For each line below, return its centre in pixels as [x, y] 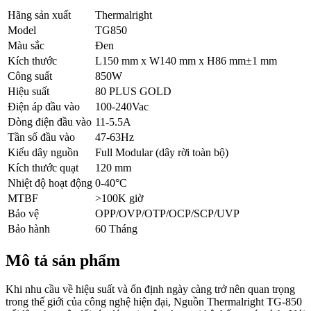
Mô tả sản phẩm [63, 260]
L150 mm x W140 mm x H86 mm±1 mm [186, 60]
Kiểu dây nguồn [43, 152]
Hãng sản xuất [39, 15]
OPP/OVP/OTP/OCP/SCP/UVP [167, 213]
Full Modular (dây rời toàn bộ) [162, 152]
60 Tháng [116, 228]
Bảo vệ [23, 213]
